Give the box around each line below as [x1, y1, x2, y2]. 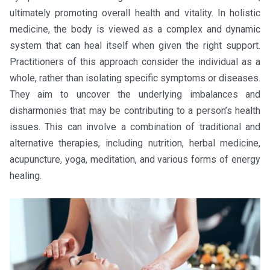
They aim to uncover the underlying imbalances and [9, 89, 261, 100]
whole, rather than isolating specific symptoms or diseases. [9, 72, 261, 84]
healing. [9, 170, 42, 181]
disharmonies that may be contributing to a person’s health [9, 105, 261, 116]
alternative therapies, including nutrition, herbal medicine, [9, 137, 261, 149]
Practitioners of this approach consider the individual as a [9, 56, 261, 67]
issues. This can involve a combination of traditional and [9, 121, 261, 133]
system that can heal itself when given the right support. [9, 40, 261, 51]
